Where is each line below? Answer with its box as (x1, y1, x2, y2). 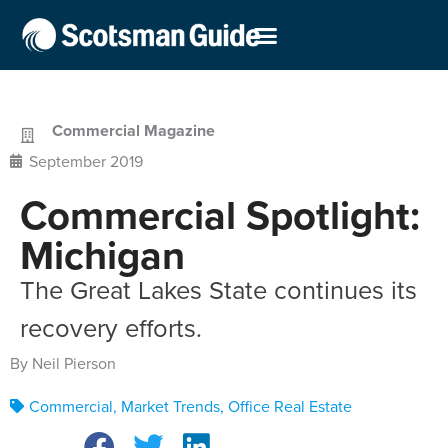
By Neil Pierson (10, 352, 116, 375)
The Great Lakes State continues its (20, 271, 417, 308)
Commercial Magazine (52, 119, 215, 143)
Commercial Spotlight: (20, 186, 420, 245)
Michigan (20, 226, 185, 285)
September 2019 (29, 150, 143, 173)
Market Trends (121, 394, 220, 417)
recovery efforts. (20, 309, 202, 346)
